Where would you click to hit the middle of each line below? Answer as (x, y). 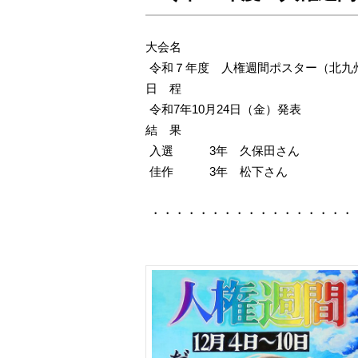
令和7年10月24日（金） (213, 109)
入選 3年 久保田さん (225, 151)
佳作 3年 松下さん (219, 171)
